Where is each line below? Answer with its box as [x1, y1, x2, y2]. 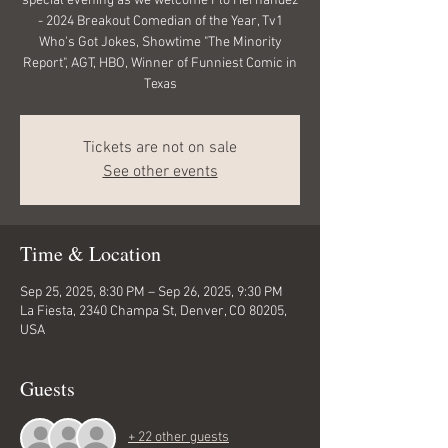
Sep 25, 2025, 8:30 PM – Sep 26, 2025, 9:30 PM [20, 283, 283, 301]
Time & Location [20, 239, 161, 267]
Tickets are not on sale [83, 137, 237, 158]
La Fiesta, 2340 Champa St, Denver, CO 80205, [20, 302, 287, 320]
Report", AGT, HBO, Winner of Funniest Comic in [23, 54, 297, 72]
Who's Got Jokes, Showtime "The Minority [38, 33, 282, 51]
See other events [102, 161, 218, 182]
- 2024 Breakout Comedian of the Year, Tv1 [37, 12, 283, 30]
